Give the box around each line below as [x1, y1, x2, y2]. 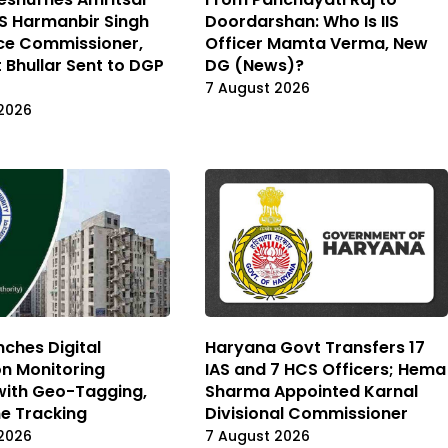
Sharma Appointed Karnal [205, 380, 418, 404]
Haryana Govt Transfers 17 [205, 336, 425, 360]
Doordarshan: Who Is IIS [205, 10, 399, 34]
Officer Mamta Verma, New [205, 32, 428, 56]
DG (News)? [205, 54, 304, 78]
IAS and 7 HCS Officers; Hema [205, 358, 446, 382]
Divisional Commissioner [205, 402, 408, 426]
